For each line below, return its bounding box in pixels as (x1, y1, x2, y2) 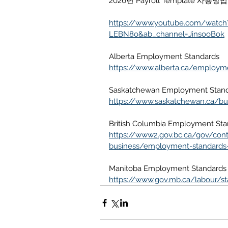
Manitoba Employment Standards (109, 164, 226, 173)
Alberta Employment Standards (109, 52, 219, 61)
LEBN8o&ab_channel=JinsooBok (109, 30, 224, 39)
